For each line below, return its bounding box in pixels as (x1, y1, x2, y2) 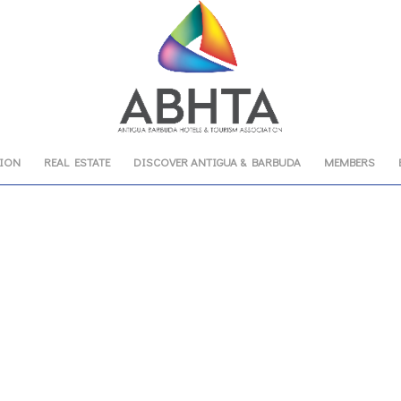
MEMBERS (323, 154, 375, 169)
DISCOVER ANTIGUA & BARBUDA (132, 154, 301, 169)
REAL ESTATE (43, 154, 110, 169)
